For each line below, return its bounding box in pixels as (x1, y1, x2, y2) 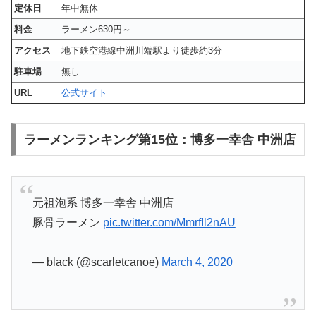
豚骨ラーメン (32, 216, 103, 229)
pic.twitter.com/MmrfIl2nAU (102, 216, 236, 229)
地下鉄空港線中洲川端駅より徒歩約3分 (61, 44, 222, 56)
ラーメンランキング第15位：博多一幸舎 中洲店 (23, 133, 296, 147)
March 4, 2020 (161, 256, 233, 269)
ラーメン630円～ (61, 23, 131, 35)
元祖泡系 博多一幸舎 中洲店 (32, 196, 174, 209)
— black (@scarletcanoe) (32, 256, 162, 269)
